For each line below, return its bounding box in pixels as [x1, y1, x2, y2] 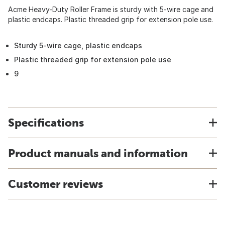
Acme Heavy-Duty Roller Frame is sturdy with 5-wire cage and [8, 5, 213, 14]
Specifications [8, 116, 84, 129]
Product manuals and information [8, 147, 188, 160]
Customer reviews [8, 177, 103, 190]
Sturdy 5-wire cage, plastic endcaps [14, 41, 142, 50]
